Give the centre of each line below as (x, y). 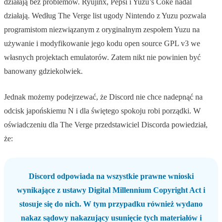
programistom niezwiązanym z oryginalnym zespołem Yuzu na (102, 30)
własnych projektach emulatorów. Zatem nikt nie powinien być (102, 57)
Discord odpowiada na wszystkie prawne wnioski (111, 176)
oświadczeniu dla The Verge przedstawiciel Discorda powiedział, (106, 125)
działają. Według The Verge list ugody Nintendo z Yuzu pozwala (105, 16)
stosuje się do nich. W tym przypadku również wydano (111, 204)
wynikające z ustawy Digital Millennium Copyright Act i (111, 190)
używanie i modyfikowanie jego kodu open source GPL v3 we (102, 44)
